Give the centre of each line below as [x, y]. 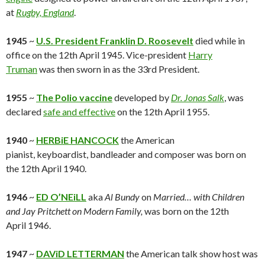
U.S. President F [71, 41]
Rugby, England [45, 12]
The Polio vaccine [74, 98]
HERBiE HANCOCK [77, 140]
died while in [219, 41]
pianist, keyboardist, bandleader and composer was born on [126, 154]
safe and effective [79, 112]
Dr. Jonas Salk [198, 98]
